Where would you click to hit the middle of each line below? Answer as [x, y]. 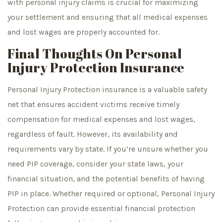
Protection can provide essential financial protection [101, 209]
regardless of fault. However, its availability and [93, 134]
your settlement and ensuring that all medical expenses [108, 17]
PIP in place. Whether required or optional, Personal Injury [111, 194]
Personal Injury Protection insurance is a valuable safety [107, 90]
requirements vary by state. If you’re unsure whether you [108, 149]
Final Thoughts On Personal [95, 54]
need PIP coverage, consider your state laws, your [95, 164]
